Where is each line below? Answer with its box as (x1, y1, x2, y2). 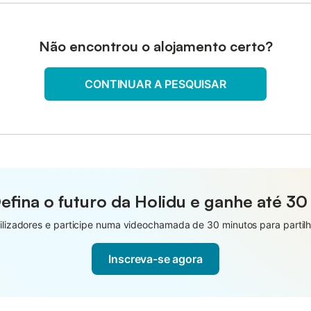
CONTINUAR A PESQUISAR (85, 77, 226, 91)
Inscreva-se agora (108, 252, 203, 266)
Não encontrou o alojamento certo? (38, 37, 273, 55)
